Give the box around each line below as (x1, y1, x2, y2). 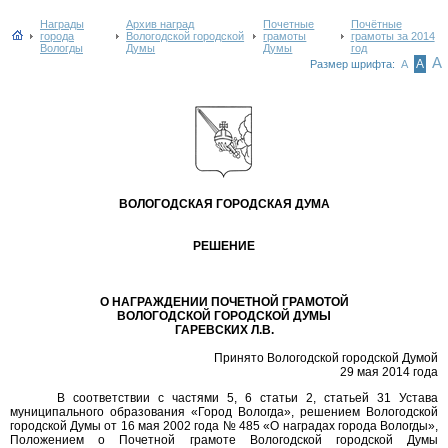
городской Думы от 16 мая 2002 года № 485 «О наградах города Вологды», (10, 419, 438, 433)
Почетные (263, 18, 315, 30)
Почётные (350, 18, 402, 30)
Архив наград (126, 18, 195, 30)
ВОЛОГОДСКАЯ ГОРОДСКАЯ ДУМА (118, 197, 330, 211)
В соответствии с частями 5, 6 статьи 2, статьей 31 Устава (57, 391, 438, 405)
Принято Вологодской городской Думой (214, 351, 438, 365)
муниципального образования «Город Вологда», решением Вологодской (10, 405, 438, 419)
